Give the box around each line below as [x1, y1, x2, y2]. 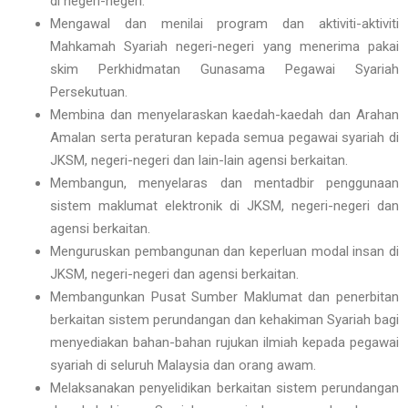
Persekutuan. [50, 84, 127, 101]
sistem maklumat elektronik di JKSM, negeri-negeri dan [50, 198, 399, 215]
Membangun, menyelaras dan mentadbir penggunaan [50, 175, 399, 192]
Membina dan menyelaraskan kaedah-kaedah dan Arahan [50, 107, 399, 124]
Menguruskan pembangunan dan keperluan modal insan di [50, 243, 399, 260]
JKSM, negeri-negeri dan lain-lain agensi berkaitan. [50, 152, 348, 169]
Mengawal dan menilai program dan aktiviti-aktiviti [50, 15, 399, 33]
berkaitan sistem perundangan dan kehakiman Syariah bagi [50, 311, 399, 329]
